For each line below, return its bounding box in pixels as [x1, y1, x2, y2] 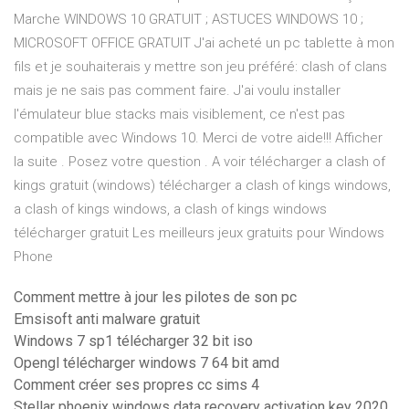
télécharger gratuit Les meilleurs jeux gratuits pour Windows [14, 225, 384, 242]
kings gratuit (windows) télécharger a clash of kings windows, [14, 177, 391, 194]
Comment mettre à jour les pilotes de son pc [14, 288, 297, 307]
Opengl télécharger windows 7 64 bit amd [14, 354, 279, 372]
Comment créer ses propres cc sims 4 [14, 376, 259, 394]
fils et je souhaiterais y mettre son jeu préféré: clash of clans [14, 58, 387, 76]
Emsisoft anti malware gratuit [14, 310, 200, 329]
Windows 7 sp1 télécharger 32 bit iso [14, 332, 253, 351]
